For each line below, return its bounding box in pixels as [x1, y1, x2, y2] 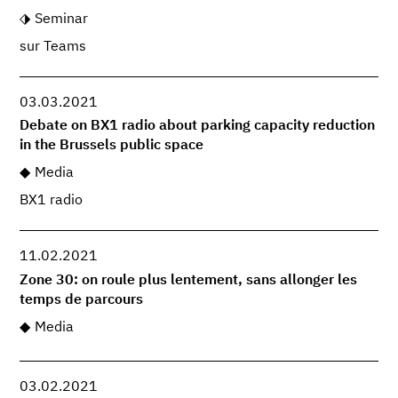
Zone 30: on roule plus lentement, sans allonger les [20, 273, 358, 288]
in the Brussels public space [20, 139, 204, 154]
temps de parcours [20, 292, 144, 307]
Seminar [34, 12, 88, 28]
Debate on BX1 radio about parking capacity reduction [20, 119, 376, 134]
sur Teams [20, 40, 87, 55]
